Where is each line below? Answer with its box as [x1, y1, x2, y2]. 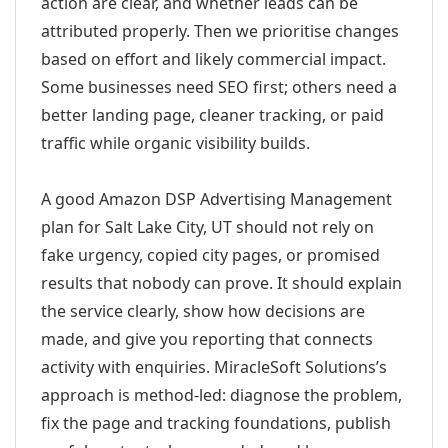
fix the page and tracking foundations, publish [41, 412, 391, 434]
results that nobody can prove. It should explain [41, 272, 402, 294]
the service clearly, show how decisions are [41, 300, 365, 322]
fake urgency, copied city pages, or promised [41, 244, 380, 266]
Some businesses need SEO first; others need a [41, 76, 397, 98]
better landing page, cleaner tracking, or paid [41, 104, 384, 126]
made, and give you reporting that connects [41, 328, 373, 350]
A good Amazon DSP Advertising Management [41, 188, 392, 210]
